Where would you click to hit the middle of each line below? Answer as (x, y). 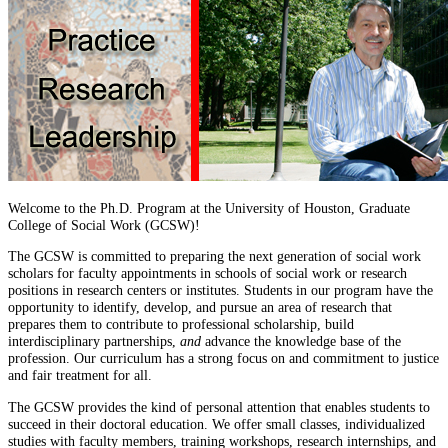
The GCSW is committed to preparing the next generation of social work (214, 256)
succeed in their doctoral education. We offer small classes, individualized (216, 423)
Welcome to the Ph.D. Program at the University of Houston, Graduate (209, 207)
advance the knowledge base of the (303, 341)
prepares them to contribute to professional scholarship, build (181, 324)
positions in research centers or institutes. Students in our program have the (220, 290)
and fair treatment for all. (84, 375)
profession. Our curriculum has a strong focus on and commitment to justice (223, 358)
